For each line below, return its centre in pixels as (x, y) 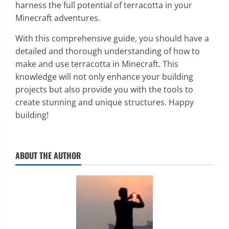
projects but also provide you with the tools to (104, 89)
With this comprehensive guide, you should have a (112, 38)
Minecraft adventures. (58, 18)
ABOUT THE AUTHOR (48, 155)
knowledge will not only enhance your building (104, 76)
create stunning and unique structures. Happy (105, 102)
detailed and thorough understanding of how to (108, 51)
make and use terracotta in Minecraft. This (97, 64)
